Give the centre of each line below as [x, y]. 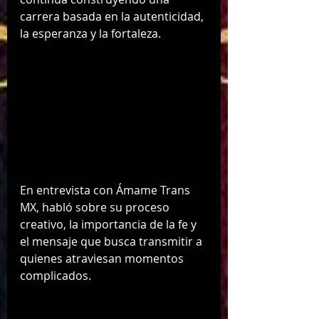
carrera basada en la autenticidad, [113, 16]
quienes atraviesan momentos [103, 259]
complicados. [56, 276]
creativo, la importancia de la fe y [110, 225]
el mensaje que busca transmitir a [113, 242]
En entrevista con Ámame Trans [106, 190]
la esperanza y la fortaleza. [90, 33]
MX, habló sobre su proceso [96, 208]
